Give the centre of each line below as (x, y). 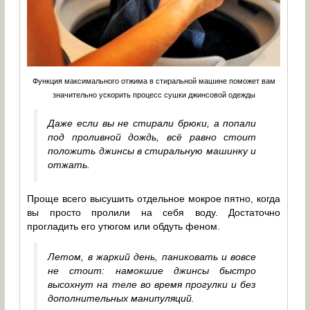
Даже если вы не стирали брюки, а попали (152, 124)
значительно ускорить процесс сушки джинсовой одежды (154, 94)
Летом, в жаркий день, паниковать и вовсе (152, 257)
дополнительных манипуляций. (121, 299)
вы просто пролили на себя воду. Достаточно (154, 213)
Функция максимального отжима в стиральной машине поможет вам (154, 81)
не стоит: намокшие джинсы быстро (152, 271)
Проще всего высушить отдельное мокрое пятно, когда (154, 199)
